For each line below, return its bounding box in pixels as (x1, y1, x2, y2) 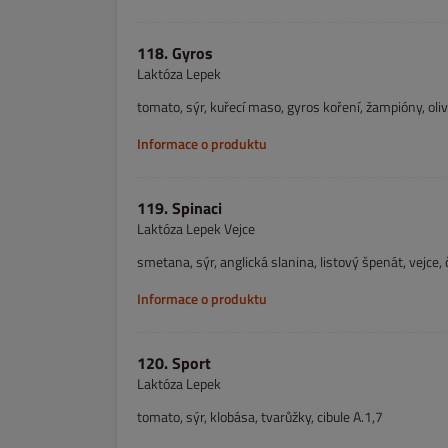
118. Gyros (137, 41, 213, 65)
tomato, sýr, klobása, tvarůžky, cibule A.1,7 (137, 406, 383, 427)
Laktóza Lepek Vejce (137, 218, 255, 239)
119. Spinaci (137, 196, 222, 220)
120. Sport (137, 351, 211, 375)
